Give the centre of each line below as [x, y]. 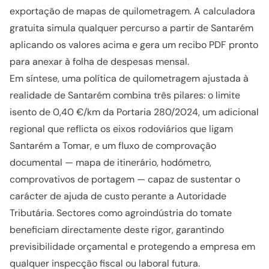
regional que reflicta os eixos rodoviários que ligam [121, 129]
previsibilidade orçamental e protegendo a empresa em [132, 246]
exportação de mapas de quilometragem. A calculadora [132, 11]
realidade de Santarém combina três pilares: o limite [125, 95]
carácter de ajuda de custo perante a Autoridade [118, 196]
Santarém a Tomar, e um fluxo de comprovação [113, 146]
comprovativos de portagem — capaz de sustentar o [125, 179]
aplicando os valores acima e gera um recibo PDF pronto [134, 45]
